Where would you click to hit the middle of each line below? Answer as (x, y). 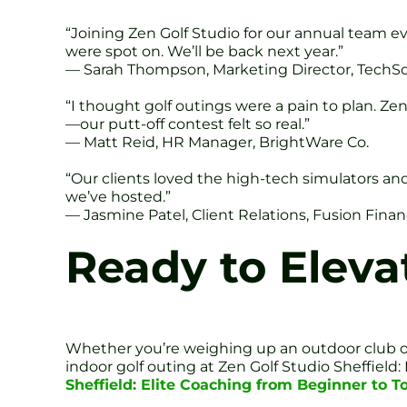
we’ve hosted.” (118, 196)
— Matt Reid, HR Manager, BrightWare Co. (217, 142)
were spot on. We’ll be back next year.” (204, 51)
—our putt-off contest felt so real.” (188, 124)
